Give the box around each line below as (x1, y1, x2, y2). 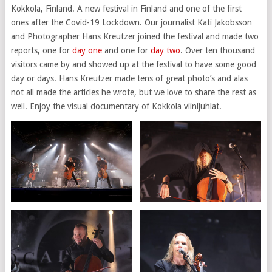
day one (72, 46, 102, 56)
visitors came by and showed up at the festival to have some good (10, 59, 256, 70)
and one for (101, 46, 151, 56)
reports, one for (10, 46, 72, 56)
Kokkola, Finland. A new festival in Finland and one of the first (10, 4, 242, 14)
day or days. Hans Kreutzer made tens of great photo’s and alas (10, 73, 248, 84)
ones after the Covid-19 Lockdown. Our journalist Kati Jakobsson (10, 18, 252, 28)
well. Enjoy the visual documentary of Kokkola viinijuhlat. (10, 101, 222, 112)
